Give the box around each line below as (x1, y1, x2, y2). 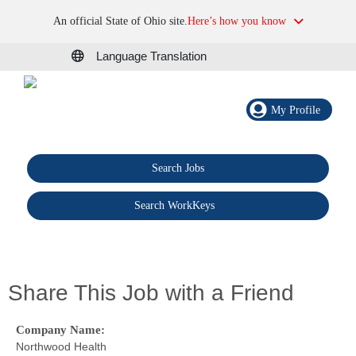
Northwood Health (16, 339, 106, 353)
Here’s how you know (187, 15, 286, 27)
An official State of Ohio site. (52, 15, 188, 27)
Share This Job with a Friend (8, 280, 294, 305)
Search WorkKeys (134, 199, 215, 212)
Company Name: (16, 323, 105, 336)
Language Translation (96, 49, 207, 64)
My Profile (271, 103, 320, 116)
